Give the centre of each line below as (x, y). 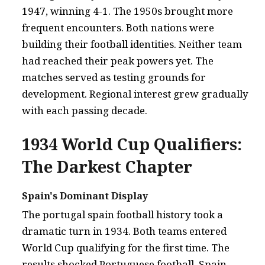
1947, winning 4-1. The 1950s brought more (127, 11)
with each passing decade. (85, 110)
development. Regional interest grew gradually (135, 93)
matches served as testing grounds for (114, 77)
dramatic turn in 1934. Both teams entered (124, 231)
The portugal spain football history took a (122, 214)
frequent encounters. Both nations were (118, 27)
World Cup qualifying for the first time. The (126, 247)
